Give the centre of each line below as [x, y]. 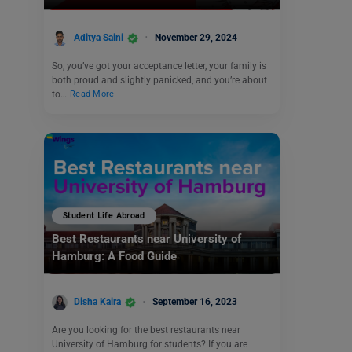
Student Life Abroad [104, 216]
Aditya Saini [99, 37]
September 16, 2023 [195, 302]
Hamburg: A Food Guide [114, 257]
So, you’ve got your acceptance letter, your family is [159, 66]
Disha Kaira [97, 302]
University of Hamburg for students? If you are [150, 344]
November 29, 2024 [196, 37]
